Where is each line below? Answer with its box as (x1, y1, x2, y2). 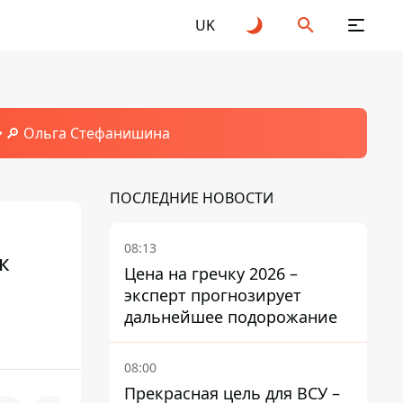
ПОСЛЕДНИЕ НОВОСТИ (110, 188, 273, 208)
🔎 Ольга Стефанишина (4, 123, 170, 143)
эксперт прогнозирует (124, 284, 301, 306)
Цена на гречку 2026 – (124, 263, 298, 284)
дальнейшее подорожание (124, 306, 337, 327)
